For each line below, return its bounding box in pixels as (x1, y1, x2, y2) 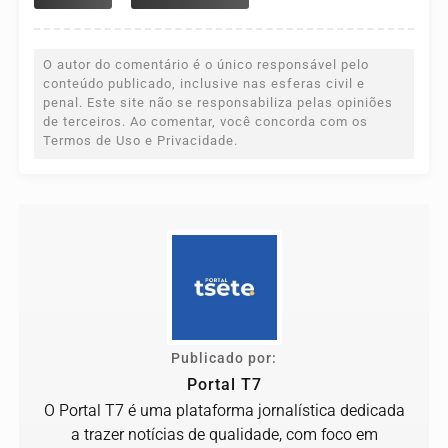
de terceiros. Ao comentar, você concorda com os (43, 113, 368, 129)
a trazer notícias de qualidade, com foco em (70, 424, 378, 444)
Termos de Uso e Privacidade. (43, 132, 238, 148)
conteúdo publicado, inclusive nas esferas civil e (43, 75, 365, 91)
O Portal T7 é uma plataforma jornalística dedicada (43, 400, 405, 420)
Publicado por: (171, 349, 277, 367)
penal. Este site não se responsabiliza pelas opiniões (43, 94, 393, 110)
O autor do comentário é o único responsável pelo (43, 56, 369, 72)
